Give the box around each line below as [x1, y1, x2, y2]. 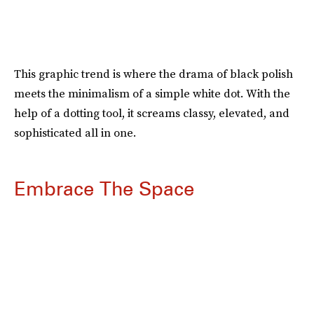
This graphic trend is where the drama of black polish [14, 66, 293, 81]
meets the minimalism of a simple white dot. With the [14, 86, 290, 101]
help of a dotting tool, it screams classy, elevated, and [14, 105, 289, 121]
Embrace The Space [14, 177, 194, 200]
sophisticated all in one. [14, 125, 136, 140]
